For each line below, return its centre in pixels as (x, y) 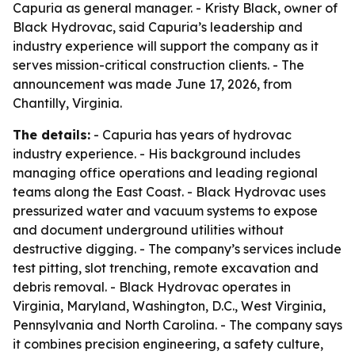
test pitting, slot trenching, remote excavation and (166, 268)
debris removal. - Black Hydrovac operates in (152, 287)
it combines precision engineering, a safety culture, (168, 344)
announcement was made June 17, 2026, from (152, 84)
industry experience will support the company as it (166, 46)
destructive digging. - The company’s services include (177, 249)
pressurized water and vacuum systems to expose (165, 211)
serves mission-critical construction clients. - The (158, 65)
